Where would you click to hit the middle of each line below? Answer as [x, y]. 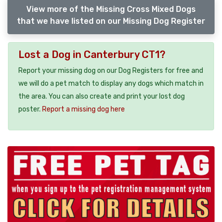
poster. [30, 109]
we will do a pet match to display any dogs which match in [111, 83]
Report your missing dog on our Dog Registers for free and [111, 70]
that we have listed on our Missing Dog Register [111, 21]
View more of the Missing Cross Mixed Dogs [111, 9]
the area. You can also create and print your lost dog [102, 96]
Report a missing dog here [83, 109]
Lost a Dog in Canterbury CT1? [92, 54]
